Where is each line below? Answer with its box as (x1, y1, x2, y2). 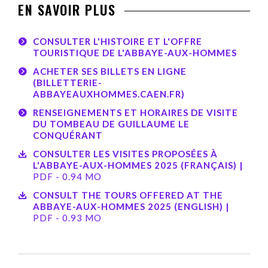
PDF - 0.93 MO (33, 212, 102, 223)
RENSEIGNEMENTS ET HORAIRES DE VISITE (33, 107, 239, 118)
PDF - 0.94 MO (33, 171, 102, 182)
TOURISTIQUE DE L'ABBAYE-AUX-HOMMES (33, 47, 237, 58)
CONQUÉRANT (33, 130, 103, 141)
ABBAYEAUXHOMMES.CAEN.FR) (33, 89, 185, 99)
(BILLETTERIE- (33, 77, 103, 88)
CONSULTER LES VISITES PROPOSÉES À (33, 148, 218, 159)
